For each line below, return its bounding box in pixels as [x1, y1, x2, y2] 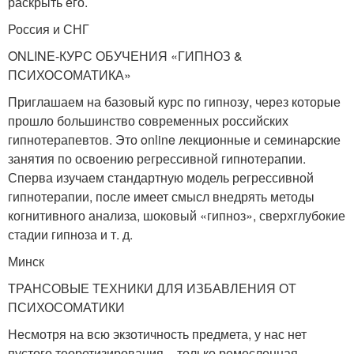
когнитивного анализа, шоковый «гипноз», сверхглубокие [8, 205, 345, 224]
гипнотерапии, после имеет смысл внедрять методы [8, 186, 314, 205]
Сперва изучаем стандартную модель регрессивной [8, 168, 314, 186]
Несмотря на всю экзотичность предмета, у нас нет [8, 324, 307, 343]
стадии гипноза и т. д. [8, 224, 133, 243]
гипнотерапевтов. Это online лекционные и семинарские [8, 130, 341, 149]
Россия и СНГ [8, 19, 89, 38]
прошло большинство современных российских [8, 111, 288, 130]
